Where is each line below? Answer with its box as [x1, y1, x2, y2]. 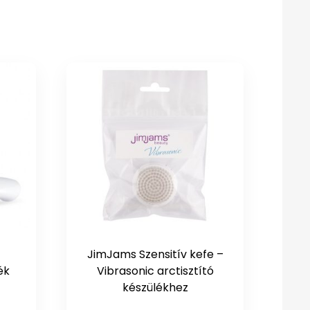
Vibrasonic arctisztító [96, 263, 214, 280]
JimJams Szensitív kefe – [86, 246, 224, 263]
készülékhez [122, 280, 188, 296]
